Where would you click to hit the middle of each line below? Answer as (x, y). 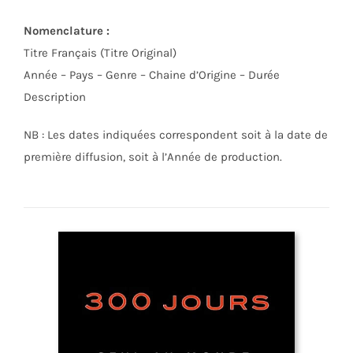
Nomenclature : (67, 31)
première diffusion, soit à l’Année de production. (153, 157)
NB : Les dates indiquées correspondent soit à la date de (176, 135)
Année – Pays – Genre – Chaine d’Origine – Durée (152, 75)
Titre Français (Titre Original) (100, 53)
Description (55, 97)
